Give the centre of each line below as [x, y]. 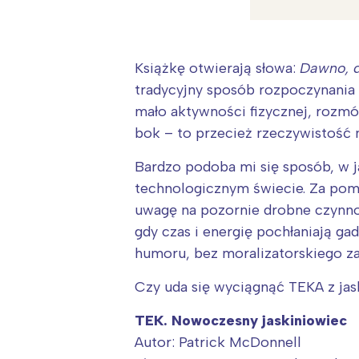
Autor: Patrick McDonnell [218, 343]
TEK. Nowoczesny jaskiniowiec [241, 321]
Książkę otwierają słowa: [217, 69]
